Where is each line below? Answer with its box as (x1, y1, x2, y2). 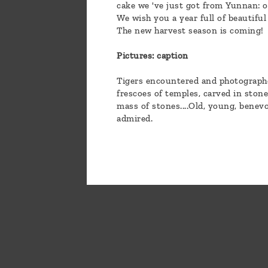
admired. (117, 113, 153, 124)
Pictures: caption (117, 50, 188, 62)
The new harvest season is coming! (117, 25, 264, 36)
